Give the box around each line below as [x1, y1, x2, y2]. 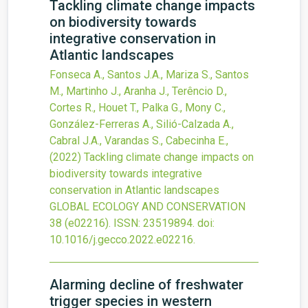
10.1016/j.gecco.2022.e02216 [49, 233, 193, 246]
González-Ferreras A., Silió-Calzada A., [49, 118, 234, 131]
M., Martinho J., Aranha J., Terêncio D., [49, 85, 227, 98]
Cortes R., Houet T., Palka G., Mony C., [49, 101, 225, 114]
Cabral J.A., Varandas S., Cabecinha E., [49, 134, 228, 147]
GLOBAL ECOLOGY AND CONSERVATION [49, 200, 245, 213]
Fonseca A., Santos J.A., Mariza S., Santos [49, 68, 249, 81]
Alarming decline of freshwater [49, 276, 243, 293]
